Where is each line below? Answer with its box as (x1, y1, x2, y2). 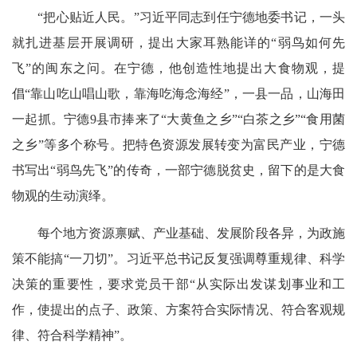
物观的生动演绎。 (12, 188, 114, 202)
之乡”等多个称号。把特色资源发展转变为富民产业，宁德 (12, 137, 345, 151)
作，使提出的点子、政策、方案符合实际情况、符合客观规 (12, 302, 345, 316)
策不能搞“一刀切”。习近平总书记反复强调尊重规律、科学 (12, 251, 345, 265)
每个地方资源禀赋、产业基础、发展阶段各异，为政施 (12, 226, 345, 240)
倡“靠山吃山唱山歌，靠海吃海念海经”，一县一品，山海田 (12, 86, 345, 100)
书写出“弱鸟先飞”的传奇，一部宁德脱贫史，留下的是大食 (12, 163, 345, 177)
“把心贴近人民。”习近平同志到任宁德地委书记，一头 (12, 10, 345, 24)
